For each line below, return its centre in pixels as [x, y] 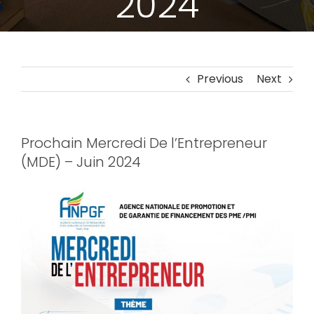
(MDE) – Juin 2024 [81, 162]
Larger [38, 209]
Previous [220, 79]
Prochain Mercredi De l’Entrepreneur [144, 143]
